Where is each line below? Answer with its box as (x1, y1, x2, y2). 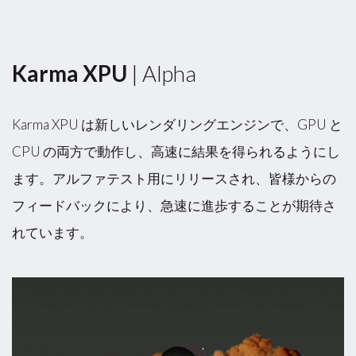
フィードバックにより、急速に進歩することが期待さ (12, 196, 336, 214)
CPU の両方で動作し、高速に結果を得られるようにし (12, 142, 340, 160)
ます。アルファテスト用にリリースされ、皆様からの (12, 169, 336, 187)
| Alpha (127, 60, 196, 87)
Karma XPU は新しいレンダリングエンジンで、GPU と (12, 115, 342, 133)
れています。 (12, 223, 93, 241)
